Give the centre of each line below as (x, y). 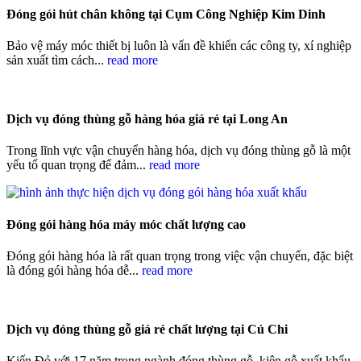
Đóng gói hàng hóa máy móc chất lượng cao (126, 224)
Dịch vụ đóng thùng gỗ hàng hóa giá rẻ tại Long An (147, 119)
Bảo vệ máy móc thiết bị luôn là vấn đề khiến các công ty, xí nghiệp (179, 45)
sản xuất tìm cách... (57, 60)
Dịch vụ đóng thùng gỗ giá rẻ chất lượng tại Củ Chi (147, 330)
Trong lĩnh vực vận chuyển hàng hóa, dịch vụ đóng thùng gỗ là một (178, 151)
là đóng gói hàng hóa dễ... (74, 270)
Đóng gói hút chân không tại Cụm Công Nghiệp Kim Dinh (166, 14)
